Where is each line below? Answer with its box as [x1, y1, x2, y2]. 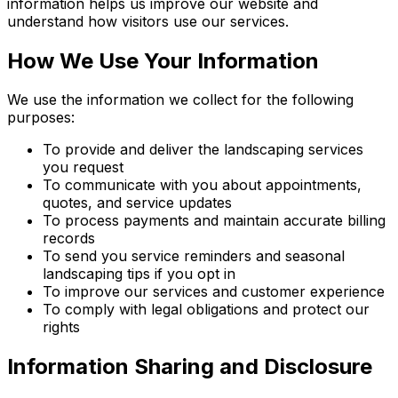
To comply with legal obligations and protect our [43, 300, 370, 319]
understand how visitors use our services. [7, 12, 289, 30]
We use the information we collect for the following [7, 91, 354, 109]
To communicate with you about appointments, [43, 176, 362, 195]
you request [43, 158, 123, 177]
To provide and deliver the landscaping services [43, 140, 363, 159]
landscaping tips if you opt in [43, 265, 235, 283]
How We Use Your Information [7, 47, 319, 74]
